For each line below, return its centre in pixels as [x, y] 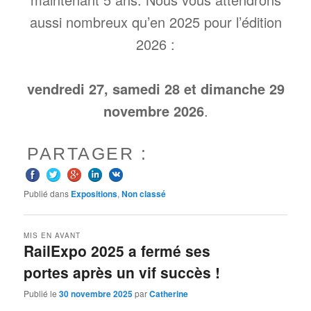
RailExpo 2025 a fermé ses [117, 250]
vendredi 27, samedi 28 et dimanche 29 [155, 89]
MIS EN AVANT [52, 235]
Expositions [94, 193]
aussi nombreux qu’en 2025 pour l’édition [155, 22]
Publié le [42, 294]
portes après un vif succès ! [122, 272]
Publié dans [47, 193]
